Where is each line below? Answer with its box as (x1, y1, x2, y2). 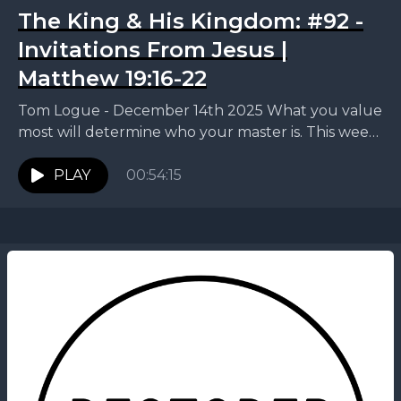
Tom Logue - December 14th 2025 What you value (18, 102, 382, 119)
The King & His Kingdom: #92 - (18, 8, 363, 34)
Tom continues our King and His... (18, 145, 254, 162)
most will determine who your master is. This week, (18, 124, 380, 141)
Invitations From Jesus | (18, 37, 287, 63)
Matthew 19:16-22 (18, 65, 207, 91)
